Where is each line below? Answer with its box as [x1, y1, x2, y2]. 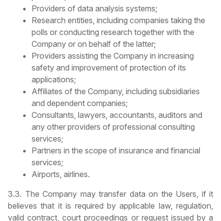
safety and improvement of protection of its [32, 62, 186, 73]
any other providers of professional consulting [32, 121, 195, 132]
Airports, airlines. [32, 169, 90, 179]
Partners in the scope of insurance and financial [32, 145, 200, 155]
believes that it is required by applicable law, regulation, [8, 200, 213, 211]
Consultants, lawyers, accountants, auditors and [32, 110, 202, 120]
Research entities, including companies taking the [32, 15, 205, 25]
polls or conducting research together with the [32, 27, 194, 37]
